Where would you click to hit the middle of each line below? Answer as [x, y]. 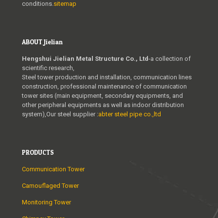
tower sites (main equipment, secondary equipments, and [102, 96]
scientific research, [48, 68]
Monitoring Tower [46, 202]
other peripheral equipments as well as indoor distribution [103, 105]
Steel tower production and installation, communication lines [107, 77]
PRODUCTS [38, 153]
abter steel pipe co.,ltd [130, 114]
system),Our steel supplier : [60, 114]
